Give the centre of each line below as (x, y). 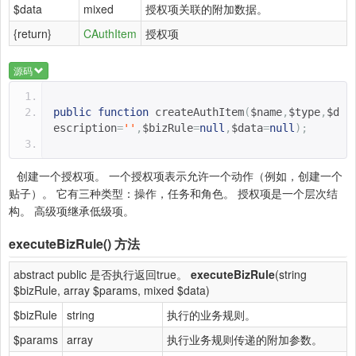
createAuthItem (199, 112)
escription (85, 128)
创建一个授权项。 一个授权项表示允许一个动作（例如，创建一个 (180, 176)
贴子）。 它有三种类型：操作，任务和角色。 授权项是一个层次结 (173, 193)
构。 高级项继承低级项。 (72, 211)
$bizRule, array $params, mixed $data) (112, 290)
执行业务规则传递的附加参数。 (245, 340)
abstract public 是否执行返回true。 (102, 275)
